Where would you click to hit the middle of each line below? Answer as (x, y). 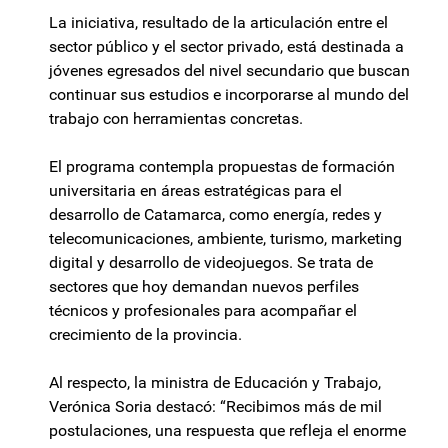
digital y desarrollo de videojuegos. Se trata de (211, 263)
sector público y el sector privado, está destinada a (226, 47)
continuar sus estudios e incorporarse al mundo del (229, 95)
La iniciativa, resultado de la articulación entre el (218, 23)
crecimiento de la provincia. (145, 335)
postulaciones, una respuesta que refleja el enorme (227, 431)
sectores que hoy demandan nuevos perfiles (204, 287)
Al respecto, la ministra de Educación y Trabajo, (215, 383)
